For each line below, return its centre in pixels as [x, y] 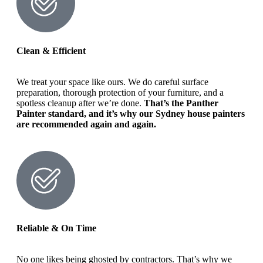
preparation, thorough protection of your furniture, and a [120, 93]
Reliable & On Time [56, 228]
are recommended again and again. [86, 124]
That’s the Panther [181, 103]
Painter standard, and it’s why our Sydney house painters [131, 114]
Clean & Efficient [51, 51]
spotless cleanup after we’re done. [80, 103]
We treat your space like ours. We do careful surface [112, 82]
